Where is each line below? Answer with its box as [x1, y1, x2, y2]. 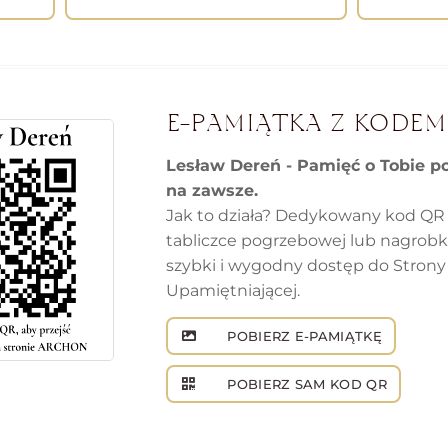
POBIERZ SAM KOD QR [222, 376, 388, 393]
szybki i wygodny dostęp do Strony [166, 256, 446, 276]
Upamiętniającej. [166, 281, 300, 301]
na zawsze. [166, 181, 258, 201]
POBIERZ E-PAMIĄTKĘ [222, 328, 383, 345]
